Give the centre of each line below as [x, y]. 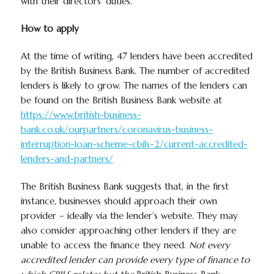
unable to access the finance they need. [105, 245]
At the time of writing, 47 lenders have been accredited [136, 56]
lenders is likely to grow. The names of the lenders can [134, 85]
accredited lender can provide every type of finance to [135, 260]
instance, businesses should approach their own [119, 201]
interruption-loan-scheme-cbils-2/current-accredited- [134, 144]
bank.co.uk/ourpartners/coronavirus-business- [117, 129]
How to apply [50, 28]
